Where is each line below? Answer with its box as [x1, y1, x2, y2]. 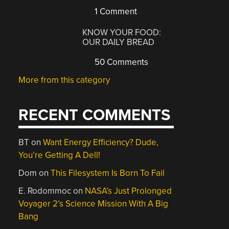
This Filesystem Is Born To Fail [51, 168, 165, 178]
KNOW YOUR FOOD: [82, 27, 162, 38]
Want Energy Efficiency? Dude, [43, 137, 159, 148]
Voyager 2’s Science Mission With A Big [18, 198, 169, 209]
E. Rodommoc [18, 186, 72, 196]
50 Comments [93, 56, 149, 67]
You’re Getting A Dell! [18, 150, 101, 161]
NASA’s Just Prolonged [85, 186, 172, 196]
